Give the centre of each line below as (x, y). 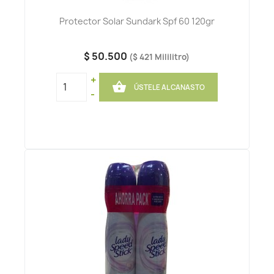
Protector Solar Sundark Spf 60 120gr (137, 21)
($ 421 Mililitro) (160, 57)
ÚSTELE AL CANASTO (170, 87)
